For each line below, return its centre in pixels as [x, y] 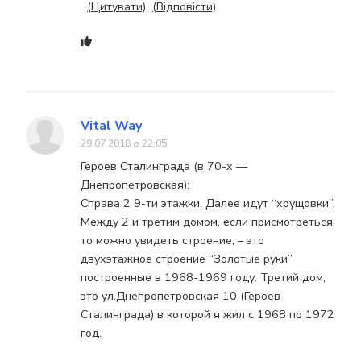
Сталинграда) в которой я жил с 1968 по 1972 [207, 315]
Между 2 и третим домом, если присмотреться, [208, 222]
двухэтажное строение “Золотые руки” [187, 259]
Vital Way [111, 126]
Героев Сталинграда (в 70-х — [164, 167]
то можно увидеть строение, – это [172, 241]
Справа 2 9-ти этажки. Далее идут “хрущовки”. [208, 204]
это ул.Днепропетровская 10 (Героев [180, 297]
